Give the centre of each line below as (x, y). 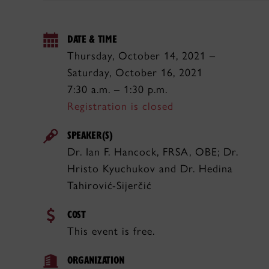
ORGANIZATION (96, 260)
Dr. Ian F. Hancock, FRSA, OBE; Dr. (153, 152)
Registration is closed (120, 106)
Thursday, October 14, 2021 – (141, 56)
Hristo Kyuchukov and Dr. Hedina (150, 169)
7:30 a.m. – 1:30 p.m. (117, 89)
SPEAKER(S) (90, 135)
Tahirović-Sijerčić (110, 186)
